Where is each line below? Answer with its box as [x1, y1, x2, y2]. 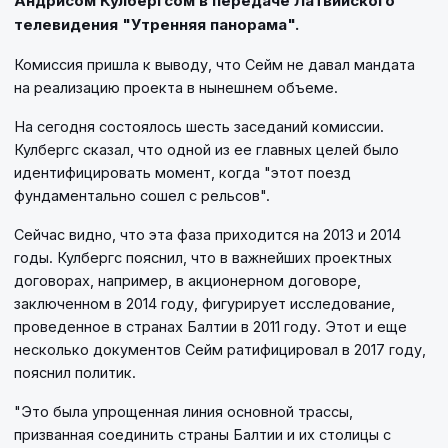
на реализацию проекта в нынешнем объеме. [14, 79, 338, 97]
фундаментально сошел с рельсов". [14, 187, 270, 205]
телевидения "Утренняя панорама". [14, 15, 299, 35]
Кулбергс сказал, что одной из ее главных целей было [14, 141, 399, 159]
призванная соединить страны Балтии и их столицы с [14, 426, 391, 444]
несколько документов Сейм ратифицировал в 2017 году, [14, 341, 426, 359]
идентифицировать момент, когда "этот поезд [14, 164, 351, 182]
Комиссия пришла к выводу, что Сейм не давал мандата [14, 56, 415, 74]
